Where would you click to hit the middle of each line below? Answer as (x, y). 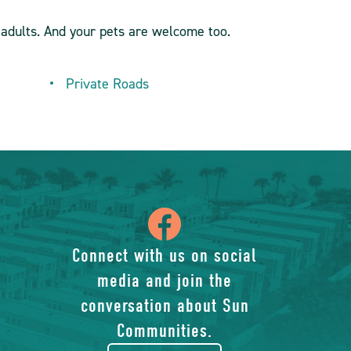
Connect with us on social (165, 255)
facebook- (258, 299)
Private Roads (107, 84)
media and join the (165, 280)
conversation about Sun (165, 306)
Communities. (165, 331)
